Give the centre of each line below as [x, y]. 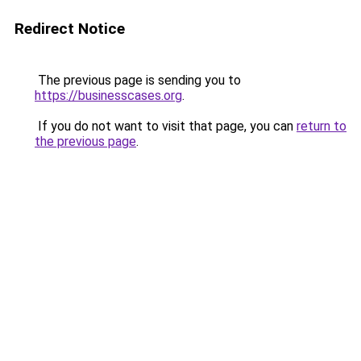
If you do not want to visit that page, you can [166, 126]
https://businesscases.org [108, 95]
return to [322, 126]
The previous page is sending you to [138, 80]
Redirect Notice [70, 29]
